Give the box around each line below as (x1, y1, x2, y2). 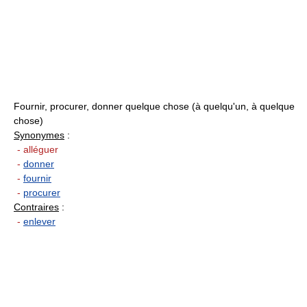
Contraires (14, 201, 59, 213)
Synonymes (14, 130, 64, 141)
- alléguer (17, 144, 58, 156)
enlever (23, 216, 56, 228)
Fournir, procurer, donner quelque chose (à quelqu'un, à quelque (14, 101, 295, 112)
